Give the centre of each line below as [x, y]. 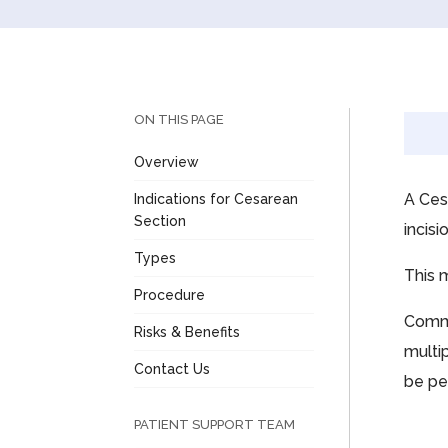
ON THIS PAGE [179, 119]
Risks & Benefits [187, 331]
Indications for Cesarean [216, 198]
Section [160, 220]
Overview [167, 161]
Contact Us [172, 368]
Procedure [170, 294]
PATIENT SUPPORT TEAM [215, 424]
